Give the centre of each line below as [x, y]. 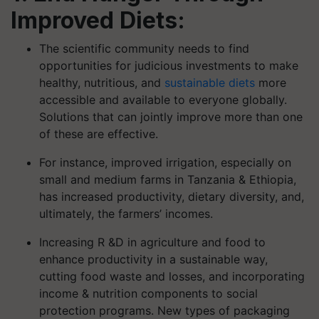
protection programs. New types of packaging [164, 310]
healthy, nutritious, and [102, 82]
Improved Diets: [98, 20]
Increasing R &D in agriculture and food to [152, 242]
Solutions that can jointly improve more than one [171, 116]
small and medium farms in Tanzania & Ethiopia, [168, 179]
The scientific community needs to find [144, 48]
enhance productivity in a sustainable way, [153, 259]
